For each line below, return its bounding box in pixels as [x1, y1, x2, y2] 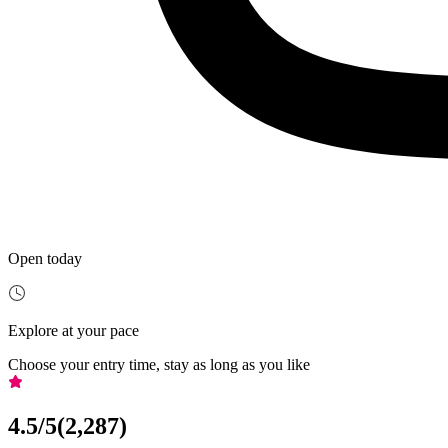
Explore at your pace [8, 322, 139, 340]
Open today [8, 250, 82, 268]
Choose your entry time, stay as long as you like [8, 356, 310, 374]
